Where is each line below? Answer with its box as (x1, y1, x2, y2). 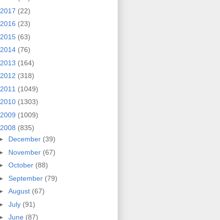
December (8, 135, 43, 143)
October (8, 161, 35, 169)
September (8, 174, 45, 182)
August (8, 187, 32, 195)
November (8, 148, 43, 156)
